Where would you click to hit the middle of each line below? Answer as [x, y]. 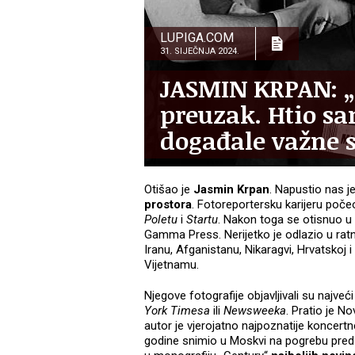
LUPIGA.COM [197, 38]
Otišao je [169, 190]
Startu [202, 220]
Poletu [162, 220]
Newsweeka [255, 311]
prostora [168, 205]
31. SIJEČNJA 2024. [200, 52]
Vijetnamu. [173, 265]
